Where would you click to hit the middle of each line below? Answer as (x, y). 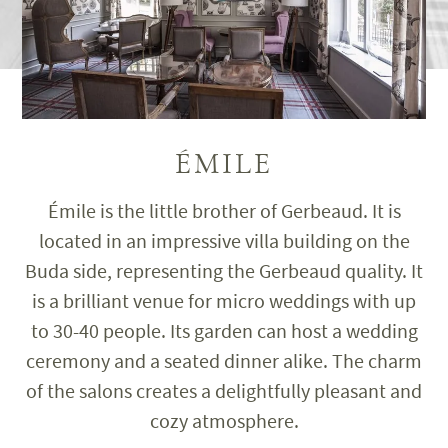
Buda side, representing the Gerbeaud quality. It (224, 271)
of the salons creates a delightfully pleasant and (224, 391)
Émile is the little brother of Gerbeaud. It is (224, 211)
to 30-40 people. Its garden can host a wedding (224, 331)
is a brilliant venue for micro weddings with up (224, 301)
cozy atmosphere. (224, 421)
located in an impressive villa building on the (224, 241)
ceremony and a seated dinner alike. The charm (224, 361)
